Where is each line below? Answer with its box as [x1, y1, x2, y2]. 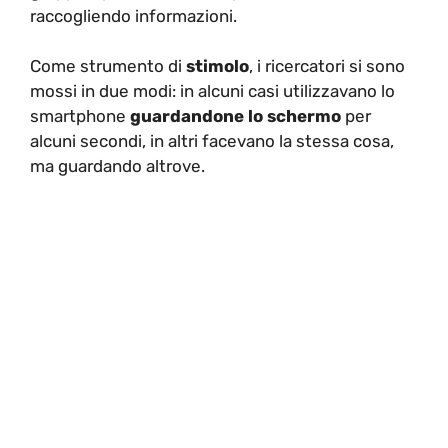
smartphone [30, 106, 130, 127]
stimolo [186, 56, 249, 77]
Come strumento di [30, 56, 186, 77]
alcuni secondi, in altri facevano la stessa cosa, [30, 131, 394, 152]
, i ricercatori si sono [249, 56, 405, 77]
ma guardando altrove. [30, 156, 205, 177]
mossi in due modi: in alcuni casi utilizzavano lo [30, 81, 395, 102]
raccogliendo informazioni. [30, 5, 237, 26]
